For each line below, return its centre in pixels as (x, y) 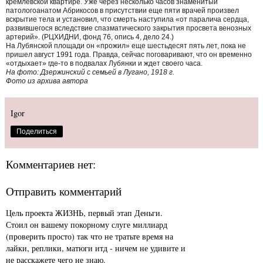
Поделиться (37, 131)
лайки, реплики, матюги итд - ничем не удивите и (96, 248)
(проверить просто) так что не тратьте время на (90, 236)
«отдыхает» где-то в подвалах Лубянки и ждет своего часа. (104, 63)
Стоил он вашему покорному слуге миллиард (87, 224)
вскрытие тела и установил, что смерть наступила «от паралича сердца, (127, 19)
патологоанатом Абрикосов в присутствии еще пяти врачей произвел (122, 10)
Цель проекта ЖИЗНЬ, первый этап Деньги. (84, 213)
